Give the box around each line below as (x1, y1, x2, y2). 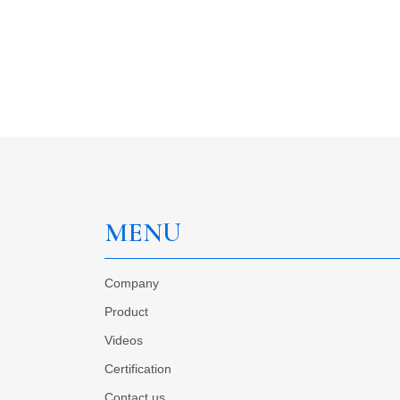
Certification (104, 361, 171, 376)
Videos (104, 332, 143, 347)
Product (104, 304, 148, 319)
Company (104, 275, 159, 290)
